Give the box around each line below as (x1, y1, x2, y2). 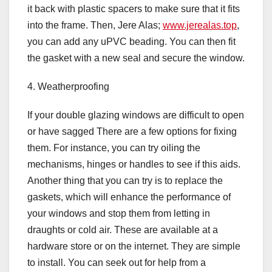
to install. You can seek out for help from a (27, 257, 206, 268)
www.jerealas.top (163, 20, 237, 31)
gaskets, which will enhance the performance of (27, 192, 231, 203)
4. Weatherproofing (27, 81, 109, 92)
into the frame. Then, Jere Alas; (27, 20, 163, 31)
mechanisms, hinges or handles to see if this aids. (27, 159, 240, 170)
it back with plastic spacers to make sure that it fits (27, 4, 240, 15)
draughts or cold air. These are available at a (27, 225, 218, 236)
